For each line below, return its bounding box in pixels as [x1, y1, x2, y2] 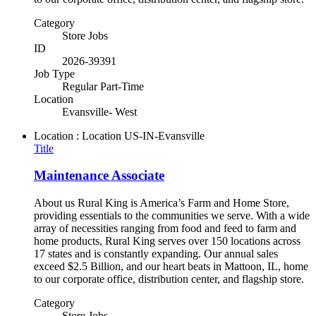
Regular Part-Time [62, 80, 144, 92]
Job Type [34, 67, 75, 80]
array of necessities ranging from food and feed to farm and [34, 222, 296, 234]
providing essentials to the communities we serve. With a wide [34, 209, 310, 221]
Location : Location [34, 129, 121, 142]
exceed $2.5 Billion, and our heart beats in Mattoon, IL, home [34, 260, 308, 272]
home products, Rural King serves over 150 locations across [34, 235, 300, 247]
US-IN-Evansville [124, 129, 205, 142]
